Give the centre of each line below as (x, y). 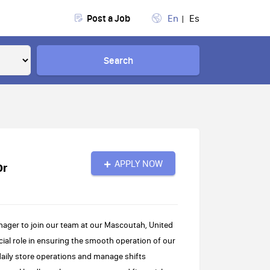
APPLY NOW (138, 163)
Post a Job (108, 18)
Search (118, 60)
